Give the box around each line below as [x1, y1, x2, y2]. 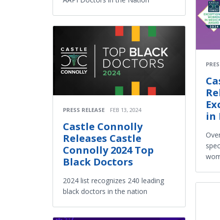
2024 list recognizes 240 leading [63, 175, 164, 185]
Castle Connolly [63, 119, 142, 133]
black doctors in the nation [63, 186, 147, 196]
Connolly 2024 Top [63, 143, 154, 157]
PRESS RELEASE [63, 106, 105, 113]
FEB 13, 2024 [110, 106, 141, 113]
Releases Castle [63, 131, 141, 145]
